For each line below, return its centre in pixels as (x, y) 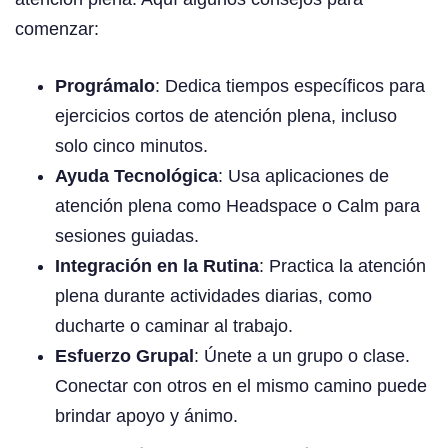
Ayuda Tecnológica (136, 176)
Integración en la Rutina (157, 266)
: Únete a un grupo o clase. (302, 356)
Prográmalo (105, 86)
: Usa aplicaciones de (303, 176)
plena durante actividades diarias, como (213, 296)
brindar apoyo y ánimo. (146, 416)
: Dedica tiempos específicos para (290, 86)
